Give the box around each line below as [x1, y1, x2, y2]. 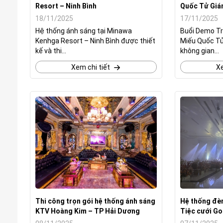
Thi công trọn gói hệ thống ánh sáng [35, 197, 155, 205]
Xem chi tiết [71, 63, 110, 71]
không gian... [180, 47, 220, 55]
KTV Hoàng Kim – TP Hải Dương [35, 207, 140, 215]
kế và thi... [35, 47, 66, 55]
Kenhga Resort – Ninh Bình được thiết [35, 37, 155, 45]
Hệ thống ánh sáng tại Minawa [35, 27, 132, 35]
